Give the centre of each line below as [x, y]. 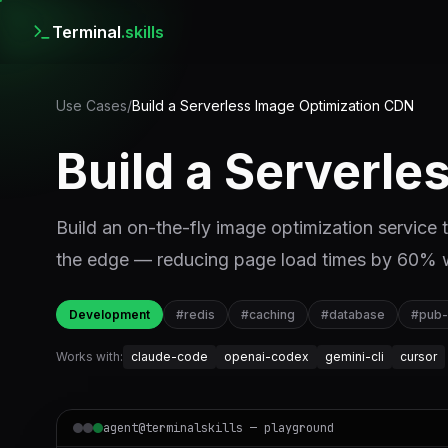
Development [109, 314]
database [357, 314]
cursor [418, 356]
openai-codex [266, 356]
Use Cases [91, 105]
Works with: [89, 356]
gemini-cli [354, 356]
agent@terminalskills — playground [218, 428]
